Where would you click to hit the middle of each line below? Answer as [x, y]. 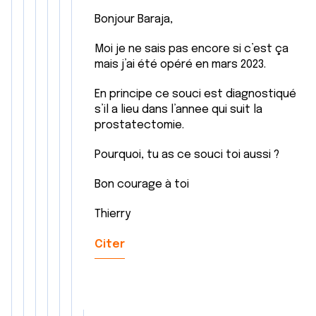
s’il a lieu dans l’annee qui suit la [178, 110]
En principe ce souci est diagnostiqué [195, 94]
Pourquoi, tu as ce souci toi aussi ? [187, 155]
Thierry [114, 214]
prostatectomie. [139, 125]
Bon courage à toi [142, 184]
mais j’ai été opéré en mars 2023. [180, 65]
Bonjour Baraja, [134, 19]
